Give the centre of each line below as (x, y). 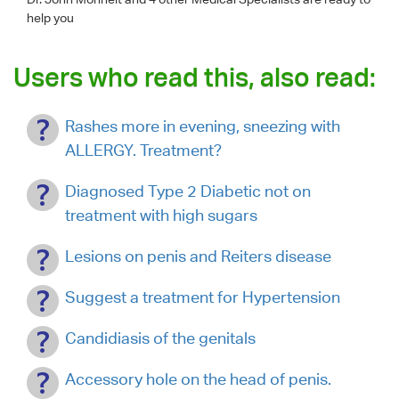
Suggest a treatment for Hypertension (203, 297)
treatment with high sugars (161, 215)
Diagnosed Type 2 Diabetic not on (188, 191)
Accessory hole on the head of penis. (198, 379)
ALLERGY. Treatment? (143, 150)
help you (50, 17)
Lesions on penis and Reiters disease (198, 256)
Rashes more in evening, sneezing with (203, 126)
